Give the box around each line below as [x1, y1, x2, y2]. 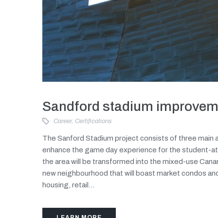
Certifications [75, 118, 112, 125]
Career [54, 118, 72, 125]
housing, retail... [42, 181, 94, 189]
